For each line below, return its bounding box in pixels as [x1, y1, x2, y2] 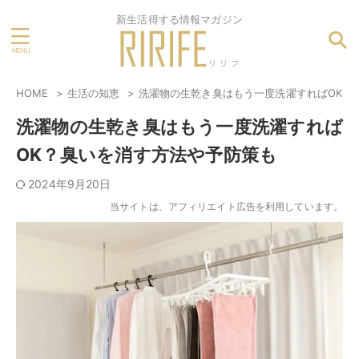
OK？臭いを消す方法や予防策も [16, 144, 278, 165]
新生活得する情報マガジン [116, 12, 243, 26]
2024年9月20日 [28, 177, 111, 191]
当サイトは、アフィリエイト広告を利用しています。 [110, 200, 343, 212]
